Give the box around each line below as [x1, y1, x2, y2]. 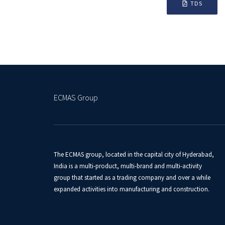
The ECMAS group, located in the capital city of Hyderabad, [54, 150, 214, 159]
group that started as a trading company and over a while [54, 173, 210, 182]
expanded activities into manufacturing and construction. [54, 185, 209, 193]
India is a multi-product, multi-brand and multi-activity [54, 162, 202, 170]
